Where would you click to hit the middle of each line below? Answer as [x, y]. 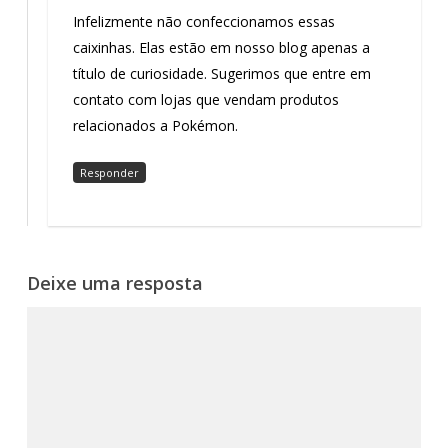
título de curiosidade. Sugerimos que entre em [221, 73]
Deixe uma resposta [114, 282]
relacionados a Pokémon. [155, 125]
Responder [109, 172]
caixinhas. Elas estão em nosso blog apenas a [221, 47]
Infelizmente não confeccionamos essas [203, 21]
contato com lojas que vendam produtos [205, 99]
